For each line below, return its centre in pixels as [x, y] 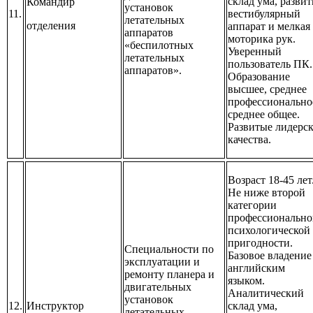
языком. [246, 281]
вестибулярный [264, 14]
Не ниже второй [267, 193]
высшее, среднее [267, 89]
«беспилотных [159, 45]
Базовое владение [270, 256]
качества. [249, 140]
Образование [259, 77]
